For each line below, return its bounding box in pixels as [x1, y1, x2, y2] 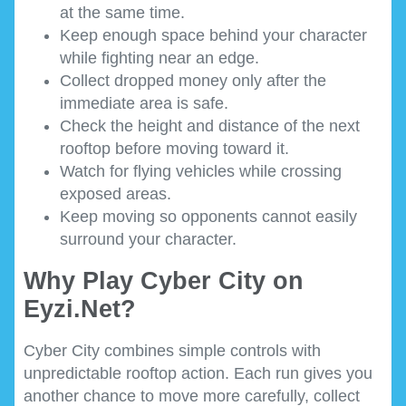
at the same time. [60, 3, 185, 22]
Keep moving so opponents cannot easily [60, 207, 357, 226]
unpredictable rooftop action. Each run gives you [24, 363, 372, 382]
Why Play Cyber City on [24, 266, 304, 295]
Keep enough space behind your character [60, 25, 367, 44]
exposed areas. [60, 184, 171, 203]
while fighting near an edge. [60, 48, 259, 67]
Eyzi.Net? [24, 295, 136, 323]
